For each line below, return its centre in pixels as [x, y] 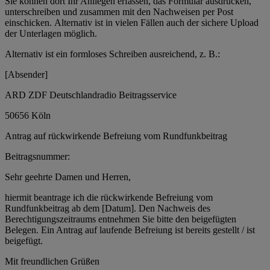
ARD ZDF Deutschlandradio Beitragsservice [91, 95]
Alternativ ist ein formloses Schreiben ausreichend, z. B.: [112, 54]
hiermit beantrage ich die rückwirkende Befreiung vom [109, 197]
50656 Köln [28, 115]
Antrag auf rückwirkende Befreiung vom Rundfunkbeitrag [116, 136]
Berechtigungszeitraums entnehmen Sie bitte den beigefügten [121, 219]
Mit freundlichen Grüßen [52, 261]
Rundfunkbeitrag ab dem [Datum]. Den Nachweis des [108, 208]
